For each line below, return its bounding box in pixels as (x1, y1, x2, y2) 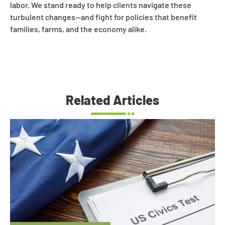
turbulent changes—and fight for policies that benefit (10, 12, 197, 22)
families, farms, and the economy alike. (10, 24, 147, 34)
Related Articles (66, 91, 159, 107)
